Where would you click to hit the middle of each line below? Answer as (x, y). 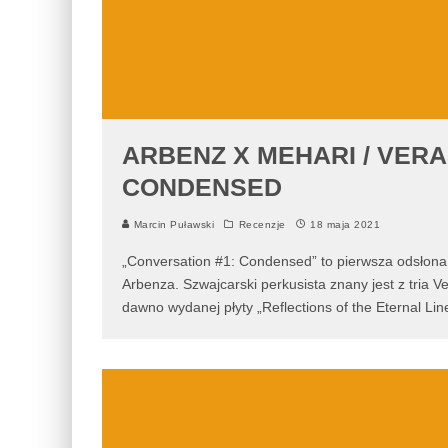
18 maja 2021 (345, 224)
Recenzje (262, 224)
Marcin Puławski (172, 224)
